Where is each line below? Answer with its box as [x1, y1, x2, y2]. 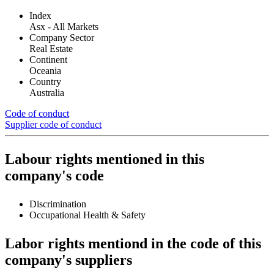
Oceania [29, 65, 61, 76]
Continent [29, 54, 67, 65]
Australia [29, 87, 64, 98]
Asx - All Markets [29, 21, 98, 32]
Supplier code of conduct [5, 119, 102, 130]
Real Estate [29, 43, 73, 54]
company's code [5, 167, 104, 183]
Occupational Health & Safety [29, 209, 146, 220]
